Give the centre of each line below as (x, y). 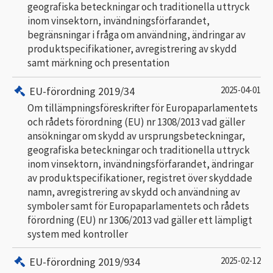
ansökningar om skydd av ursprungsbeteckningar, (136, 136)
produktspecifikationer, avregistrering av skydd (132, 49)
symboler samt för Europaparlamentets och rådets (138, 206)
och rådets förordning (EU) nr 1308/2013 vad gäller (136, 122)
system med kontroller (78, 234)
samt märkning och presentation (98, 63)
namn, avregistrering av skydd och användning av (134, 192)
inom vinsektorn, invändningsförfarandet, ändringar (140, 164)
